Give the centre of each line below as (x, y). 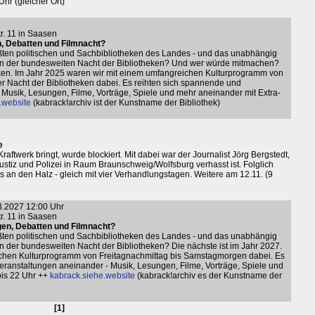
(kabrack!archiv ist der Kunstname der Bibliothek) (126, 103)
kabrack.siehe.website (92, 276)
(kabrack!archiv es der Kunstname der (208, 276)
